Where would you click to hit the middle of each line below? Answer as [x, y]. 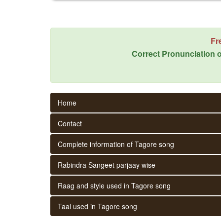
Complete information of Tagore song [116, 144]
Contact [70, 123]
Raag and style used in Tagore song [114, 185]
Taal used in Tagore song [97, 206]
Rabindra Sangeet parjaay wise [107, 165]
